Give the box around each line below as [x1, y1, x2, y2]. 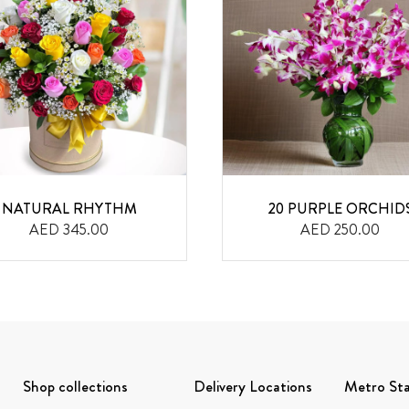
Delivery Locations [194, 374, 313, 397]
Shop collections [22, 374, 128, 397]
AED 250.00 [300, 218, 380, 240]
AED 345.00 [29, 218, 109, 240]
